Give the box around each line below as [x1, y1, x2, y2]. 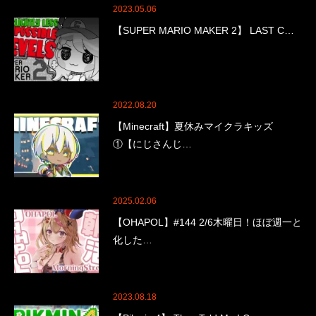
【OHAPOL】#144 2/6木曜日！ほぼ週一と [113, 216, 302, 228]
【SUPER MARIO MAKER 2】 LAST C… [113, 24, 294, 36]
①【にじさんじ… [113, 138, 192, 150]
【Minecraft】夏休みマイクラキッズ [113, 120, 273, 132]
